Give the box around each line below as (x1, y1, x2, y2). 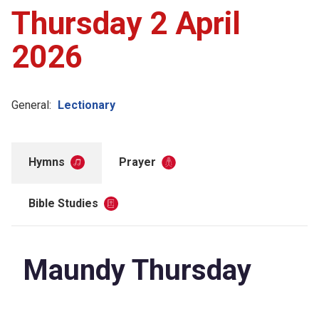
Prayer (119, 155, 156, 169)
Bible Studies (28, 196, 98, 210)
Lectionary (58, 98, 115, 112)
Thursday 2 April (11, 4, 241, 42)
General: (11, 98, 51, 112)
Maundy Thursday (23, 253, 251, 287)
